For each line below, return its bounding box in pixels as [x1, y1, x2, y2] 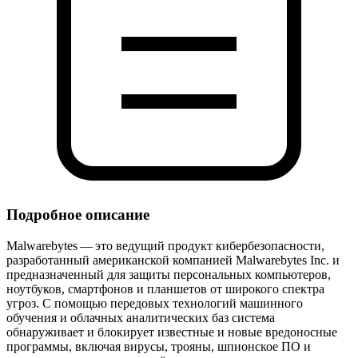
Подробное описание [6, 206, 149, 224]
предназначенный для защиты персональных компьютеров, [6, 268, 331, 282]
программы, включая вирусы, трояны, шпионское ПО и [6, 340, 311, 354]
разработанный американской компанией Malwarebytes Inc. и [6, 253, 340, 268]
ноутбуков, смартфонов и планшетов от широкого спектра [6, 282, 324, 296]
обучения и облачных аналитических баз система [6, 311, 275, 325]
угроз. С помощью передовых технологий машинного [6, 296, 303, 311]
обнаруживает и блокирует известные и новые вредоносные [6, 325, 337, 340]
